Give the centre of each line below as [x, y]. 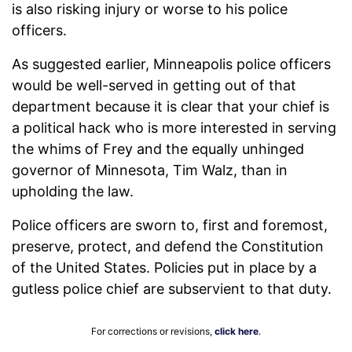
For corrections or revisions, [153, 332]
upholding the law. [77, 192]
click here [236, 332]
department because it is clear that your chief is [170, 107]
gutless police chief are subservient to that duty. [176, 289]
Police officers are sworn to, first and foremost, [170, 225]
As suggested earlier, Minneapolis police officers [171, 64]
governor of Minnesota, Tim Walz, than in [150, 170]
